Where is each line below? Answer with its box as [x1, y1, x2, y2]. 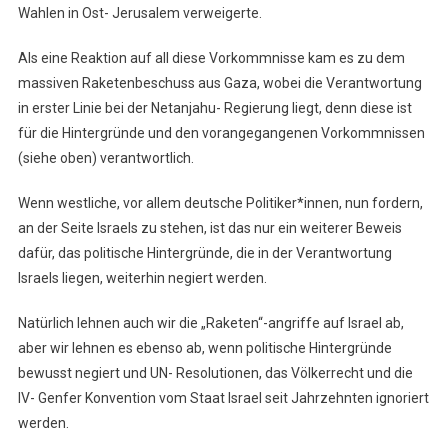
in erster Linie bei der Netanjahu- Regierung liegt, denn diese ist [17, 100, 412, 117]
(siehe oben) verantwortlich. [17, 150, 194, 167]
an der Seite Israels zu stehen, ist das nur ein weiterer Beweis [17, 220, 402, 237]
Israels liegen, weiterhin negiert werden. [17, 270, 267, 287]
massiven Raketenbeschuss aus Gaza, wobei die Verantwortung [17, 75, 422, 92]
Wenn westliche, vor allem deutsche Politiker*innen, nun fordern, [17, 195, 423, 212]
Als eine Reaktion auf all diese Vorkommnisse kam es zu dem [17, 50, 405, 67]
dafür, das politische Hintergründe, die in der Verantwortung [17, 245, 392, 262]
